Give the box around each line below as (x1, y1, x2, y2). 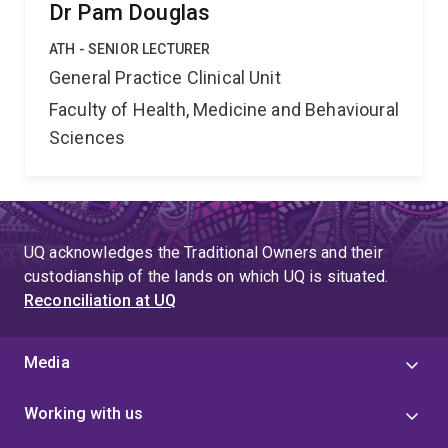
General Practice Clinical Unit (49, 67, 281, 88)
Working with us (24, 404, 144, 423)
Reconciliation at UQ (24, 291, 177, 310)
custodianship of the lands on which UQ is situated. (24, 267, 389, 286)
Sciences (49, 127, 126, 148)
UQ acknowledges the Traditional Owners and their (24, 243, 383, 262)
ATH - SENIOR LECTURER (49, 41, 211, 57)
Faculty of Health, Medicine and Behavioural (49, 99, 399, 120)
